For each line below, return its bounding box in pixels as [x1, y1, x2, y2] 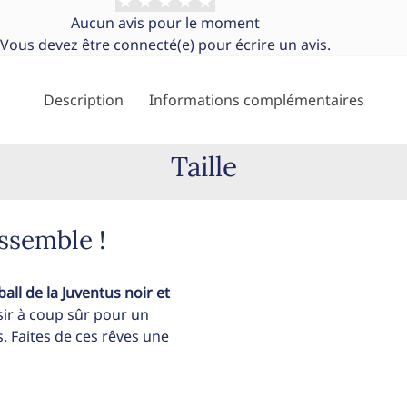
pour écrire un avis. [194, 34, 331, 55]
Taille [170, 148, 237, 184]
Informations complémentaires [148, 89, 364, 110]
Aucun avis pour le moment [71, 12, 260, 33]
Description [43, 89, 124, 110]
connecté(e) [114, 34, 194, 55]
